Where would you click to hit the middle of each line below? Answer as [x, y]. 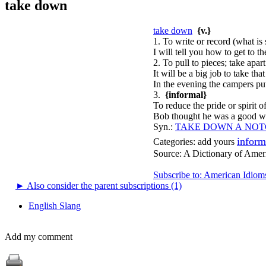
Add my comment [39, 236]
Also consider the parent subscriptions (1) [103, 185]
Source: [168, 153]
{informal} [186, 94]
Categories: [174, 141]
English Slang [55, 205]
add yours [216, 141]
